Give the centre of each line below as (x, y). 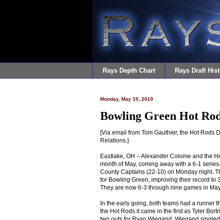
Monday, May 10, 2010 (127, 99)
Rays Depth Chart (129, 70)
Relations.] (114, 140)
